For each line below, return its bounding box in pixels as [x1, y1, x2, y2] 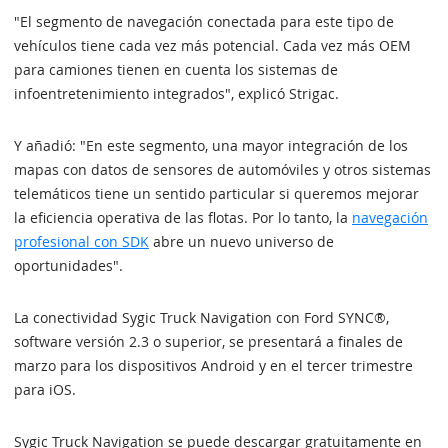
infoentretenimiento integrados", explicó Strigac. [14, 84, 339, 103]
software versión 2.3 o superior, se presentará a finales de [14, 332, 403, 351]
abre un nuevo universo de [149, 232, 334, 251]
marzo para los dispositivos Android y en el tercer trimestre [14, 356, 413, 375]
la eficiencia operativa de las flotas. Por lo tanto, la [14, 208, 352, 227]
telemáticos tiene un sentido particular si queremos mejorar [14, 184, 419, 203]
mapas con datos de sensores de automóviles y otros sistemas [14, 160, 431, 179]
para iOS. [14, 380, 76, 399]
